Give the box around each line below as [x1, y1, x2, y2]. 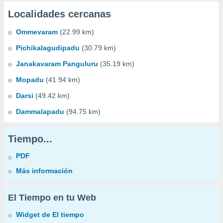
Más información [16, 167, 73, 175]
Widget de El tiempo [16, 211, 84, 219]
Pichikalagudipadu [16, 44, 80, 52]
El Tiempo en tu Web [8, 193, 96, 203]
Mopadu [16, 76, 44, 84]
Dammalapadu [16, 108, 64, 115]
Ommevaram [16, 28, 58, 36]
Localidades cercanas [8, 8, 111, 19]
